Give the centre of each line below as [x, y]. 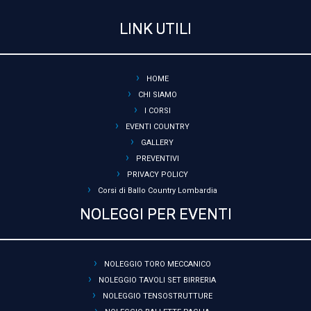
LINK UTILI [155, 29]
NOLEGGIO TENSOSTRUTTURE [157, 296]
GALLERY [157, 143]
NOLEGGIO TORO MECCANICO [157, 264]
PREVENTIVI [157, 159]
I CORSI [157, 111]
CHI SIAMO [157, 95]
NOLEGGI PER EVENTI [155, 214]
